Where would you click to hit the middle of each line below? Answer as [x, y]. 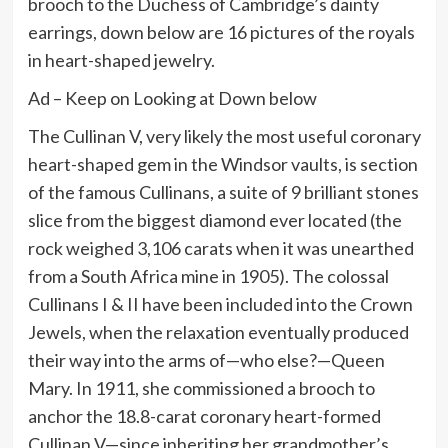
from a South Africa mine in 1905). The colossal [208, 276]
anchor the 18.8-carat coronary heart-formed [204, 416]
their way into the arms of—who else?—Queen [206, 360]
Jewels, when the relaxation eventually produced [218, 332]
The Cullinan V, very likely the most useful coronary [224, 136]
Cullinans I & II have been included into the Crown [220, 304]
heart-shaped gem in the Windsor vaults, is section [222, 164]
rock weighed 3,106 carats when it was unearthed [220, 248]
